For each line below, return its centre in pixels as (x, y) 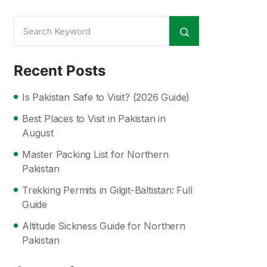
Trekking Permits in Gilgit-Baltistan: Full (107, 190)
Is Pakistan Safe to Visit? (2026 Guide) (106, 97)
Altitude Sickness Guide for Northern (104, 226)
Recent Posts (60, 71)
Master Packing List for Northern (95, 154)
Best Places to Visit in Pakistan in (94, 119)
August (38, 133)
